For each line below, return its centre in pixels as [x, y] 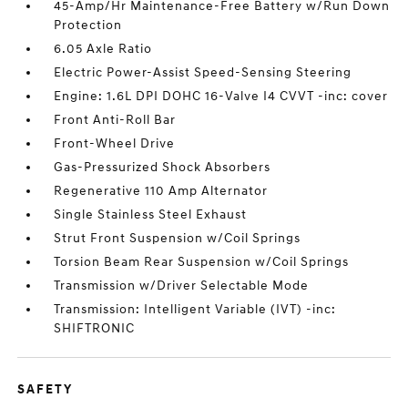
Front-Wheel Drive [115, 143]
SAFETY [46, 389]
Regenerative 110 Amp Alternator [161, 191]
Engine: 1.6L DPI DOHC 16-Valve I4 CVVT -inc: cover [221, 96]
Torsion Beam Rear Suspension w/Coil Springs [202, 262]
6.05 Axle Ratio [103, 49]
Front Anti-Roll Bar [115, 120]
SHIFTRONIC [95, 328]
